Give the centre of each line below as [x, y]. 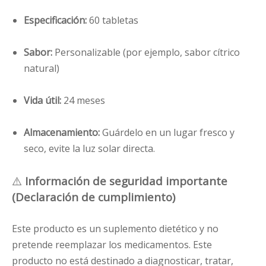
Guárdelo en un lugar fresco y [168, 133]
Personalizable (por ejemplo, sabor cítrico [147, 53]
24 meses [84, 101]
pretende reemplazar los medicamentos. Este [112, 245]
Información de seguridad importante [126, 181]
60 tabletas [114, 20]
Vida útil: [44, 101]
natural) [42, 69]
